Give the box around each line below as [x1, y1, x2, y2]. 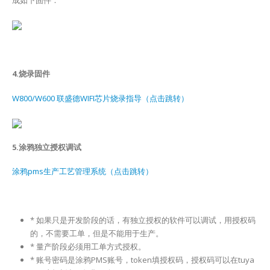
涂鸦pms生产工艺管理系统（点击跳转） [12, 166, 153, 177]
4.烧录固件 [12, 67, 50, 79]
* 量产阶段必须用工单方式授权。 [30, 241, 146, 253]
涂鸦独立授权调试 [19, 141, 81, 152]
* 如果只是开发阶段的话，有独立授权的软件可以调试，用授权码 [30, 215, 256, 226]
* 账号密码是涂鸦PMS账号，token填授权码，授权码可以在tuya [30, 254, 254, 266]
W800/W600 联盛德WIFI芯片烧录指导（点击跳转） [12, 92, 189, 104]
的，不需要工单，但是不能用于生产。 [30, 228, 163, 239]
